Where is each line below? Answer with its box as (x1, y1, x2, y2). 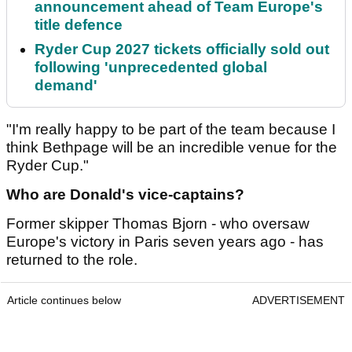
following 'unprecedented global (35, 58, 267, 75)
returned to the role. (6, 251, 141, 268)
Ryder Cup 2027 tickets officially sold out (35, 40, 329, 57)
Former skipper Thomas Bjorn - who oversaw (6, 214, 310, 232)
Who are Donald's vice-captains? (6, 185, 244, 203)
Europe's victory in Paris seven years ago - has (6, 233, 324, 250)
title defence (35, 16, 123, 33)
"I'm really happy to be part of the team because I (6, 120, 335, 137)
